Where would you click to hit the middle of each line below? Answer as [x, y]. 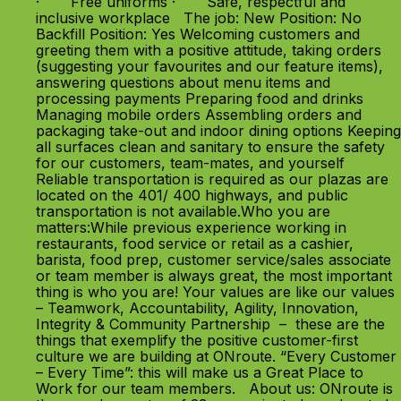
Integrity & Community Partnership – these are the [210, 324]
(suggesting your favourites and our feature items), [209, 66]
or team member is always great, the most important [214, 276]
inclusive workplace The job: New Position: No [199, 18]
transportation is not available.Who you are [183, 211]
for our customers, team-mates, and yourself [195, 163]
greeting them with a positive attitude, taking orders [209, 50]
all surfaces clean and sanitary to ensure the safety [210, 147]
